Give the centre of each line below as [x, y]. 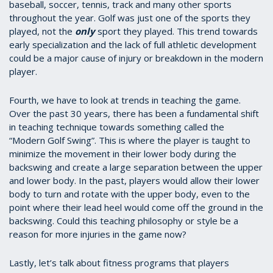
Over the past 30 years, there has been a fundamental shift [134, 113]
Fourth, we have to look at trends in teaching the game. [125, 100]
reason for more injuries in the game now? [98, 234]
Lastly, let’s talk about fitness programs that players [119, 262]
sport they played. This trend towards [176, 31]
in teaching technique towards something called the [118, 126]
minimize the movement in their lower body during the [123, 153]
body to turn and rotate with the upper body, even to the [129, 193]
